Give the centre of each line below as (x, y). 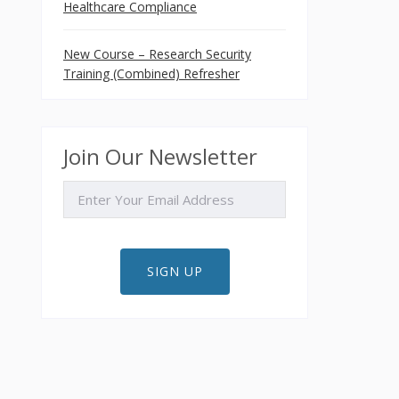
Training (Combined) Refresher (151, 73)
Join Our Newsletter (160, 156)
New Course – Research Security (157, 54)
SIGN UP (175, 271)
